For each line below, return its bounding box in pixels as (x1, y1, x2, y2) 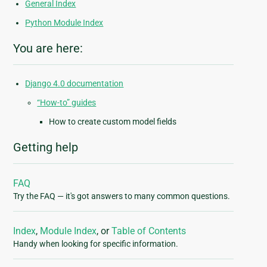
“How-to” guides (37, 98, 97, 108)
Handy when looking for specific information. (13, 239, 179, 249)
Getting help (13, 140, 79, 155)
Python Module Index (25, 18, 104, 28)
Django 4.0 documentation (25, 79, 124, 89)
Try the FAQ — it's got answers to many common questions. (13, 191, 231, 201)
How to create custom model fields (49, 117, 177, 127)
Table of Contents (111, 225, 187, 237)
